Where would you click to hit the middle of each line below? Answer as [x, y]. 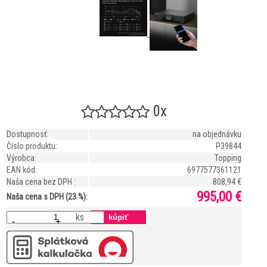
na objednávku [217, 134]
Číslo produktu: [32, 146]
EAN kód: [22, 170]
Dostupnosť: [27, 134]
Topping [228, 158]
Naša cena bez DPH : [41, 182]
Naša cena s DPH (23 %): [47, 197]
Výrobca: [21, 158]
